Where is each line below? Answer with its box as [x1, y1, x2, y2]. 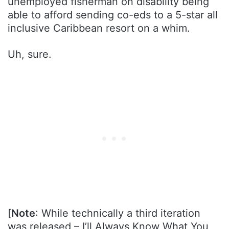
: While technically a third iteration [35, 207, 200, 220]
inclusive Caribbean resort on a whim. [8, 22, 190, 35]
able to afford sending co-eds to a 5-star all [8, 9, 218, 21]
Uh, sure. [8, 48, 52, 61]
